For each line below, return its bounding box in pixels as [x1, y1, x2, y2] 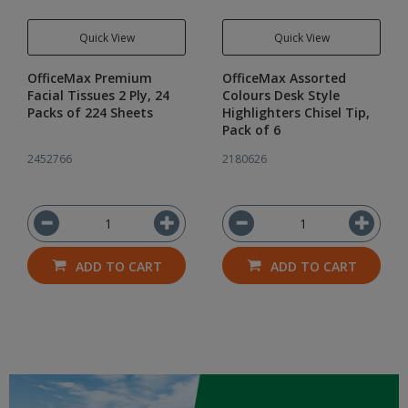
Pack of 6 [222, 121, 280, 138]
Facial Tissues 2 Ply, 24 [27, 87, 169, 104]
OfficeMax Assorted [222, 69, 346, 87]
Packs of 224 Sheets [27, 104, 153, 121]
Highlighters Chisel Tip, [222, 104, 370, 121]
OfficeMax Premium [27, 69, 152, 87]
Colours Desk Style [222, 87, 340, 104]
